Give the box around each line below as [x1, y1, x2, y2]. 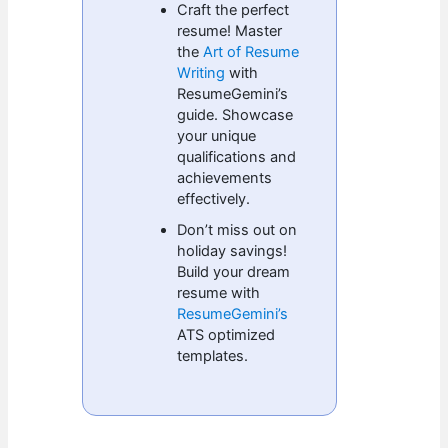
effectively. [177, 189, 251, 208]
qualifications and [177, 147, 297, 166]
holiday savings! [177, 241, 288, 260]
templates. [177, 346, 249, 365]
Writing [177, 63, 226, 82]
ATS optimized [177, 325, 276, 344]
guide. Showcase [177, 105, 294, 124]
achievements [177, 168, 273, 187]
